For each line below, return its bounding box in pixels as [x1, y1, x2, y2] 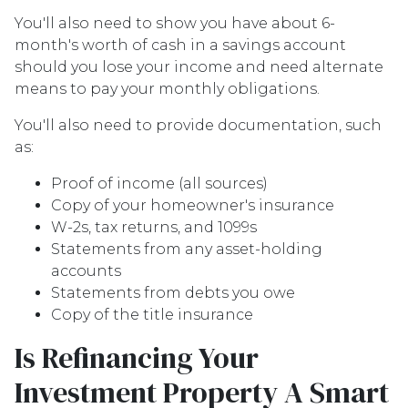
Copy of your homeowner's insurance [51, 197, 334, 214]
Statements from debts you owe [51, 284, 295, 301]
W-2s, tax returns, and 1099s [51, 219, 257, 236]
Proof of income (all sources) [51, 175, 268, 192]
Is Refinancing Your [15, 338, 259, 378]
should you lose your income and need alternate [15, 58, 383, 76]
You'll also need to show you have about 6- [15, 15, 335, 32]
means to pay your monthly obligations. [15, 80, 320, 97]
